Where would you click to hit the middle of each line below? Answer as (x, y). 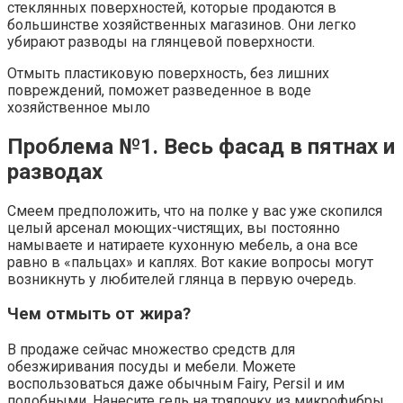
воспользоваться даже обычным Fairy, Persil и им (176, 384)
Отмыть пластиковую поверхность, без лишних (168, 73)
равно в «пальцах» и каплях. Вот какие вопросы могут (190, 262)
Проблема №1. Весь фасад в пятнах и (201, 146)
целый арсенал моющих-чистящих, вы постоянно (174, 228)
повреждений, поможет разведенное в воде (159, 90)
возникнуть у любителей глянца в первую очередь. (182, 279)
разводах (55, 171)
